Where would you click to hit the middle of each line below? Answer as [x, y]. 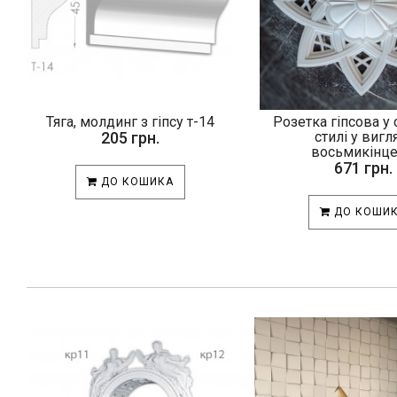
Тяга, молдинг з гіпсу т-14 [130, 121]
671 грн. [363, 167]
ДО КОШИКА [135, 181]
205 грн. [130, 137]
